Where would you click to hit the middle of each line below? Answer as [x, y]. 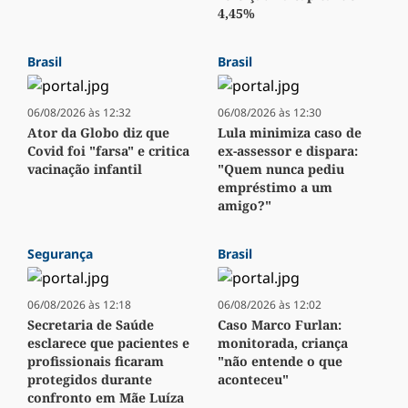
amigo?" [245, 206]
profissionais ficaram [96, 362]
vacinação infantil [85, 169]
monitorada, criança [283, 343]
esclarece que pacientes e [108, 343]
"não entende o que [280, 362]
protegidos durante [90, 380]
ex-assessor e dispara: [288, 151]
